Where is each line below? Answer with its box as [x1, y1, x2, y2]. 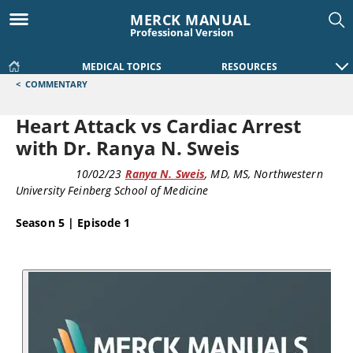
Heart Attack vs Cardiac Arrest [16, 113, 301, 139]
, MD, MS [205, 166, 249, 181]
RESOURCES [221, 60, 277, 73]
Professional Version [130, 25, 234, 39]
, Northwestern [248, 166, 323, 181]
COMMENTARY [25, 78, 87, 90]
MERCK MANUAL [130, 10, 251, 29]
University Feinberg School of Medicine [16, 183, 209, 198]
